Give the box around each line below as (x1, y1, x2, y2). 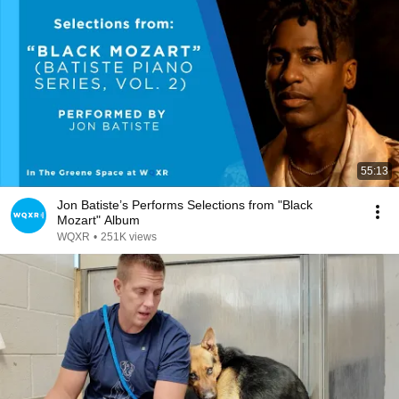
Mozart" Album (57, 213, 140, 227)
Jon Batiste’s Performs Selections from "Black (57, 198, 313, 212)
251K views (101, 231, 157, 243)
